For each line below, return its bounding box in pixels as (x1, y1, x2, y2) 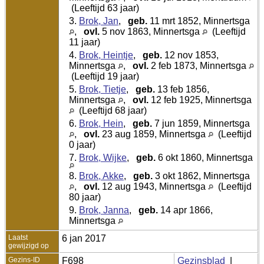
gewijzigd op (8, 241, 49, 250)
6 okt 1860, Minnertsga (156, 152, 253, 163)
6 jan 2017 (62, 233, 108, 243)
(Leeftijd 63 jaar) (69, 2, 139, 13)
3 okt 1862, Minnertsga (153, 170, 250, 181)
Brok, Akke (79, 170, 124, 181)
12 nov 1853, (162, 49, 219, 60)
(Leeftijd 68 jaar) (74, 105, 147, 115)
